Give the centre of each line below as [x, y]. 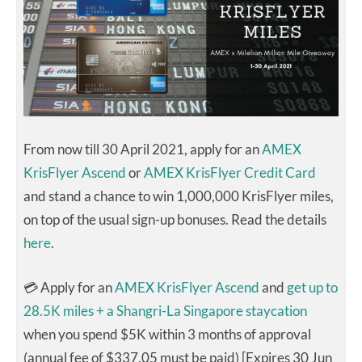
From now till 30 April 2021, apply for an [143, 149]
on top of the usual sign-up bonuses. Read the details [175, 220]
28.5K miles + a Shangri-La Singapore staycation [165, 311]
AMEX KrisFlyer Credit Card [230, 173]
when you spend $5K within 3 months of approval [167, 335]
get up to [312, 288]
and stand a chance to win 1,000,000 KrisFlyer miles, [179, 196]
